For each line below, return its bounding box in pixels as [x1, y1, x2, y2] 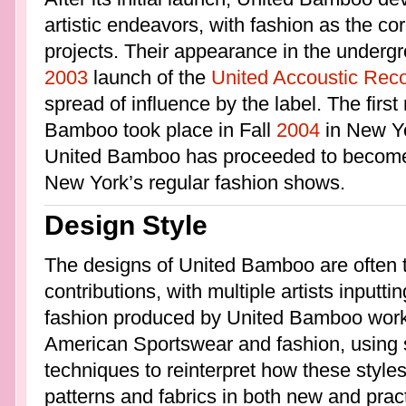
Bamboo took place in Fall [43, 118, 276, 141]
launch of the [87, 65, 211, 89]
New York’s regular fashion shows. [43, 170, 345, 194]
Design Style [43, 210, 208, 241]
